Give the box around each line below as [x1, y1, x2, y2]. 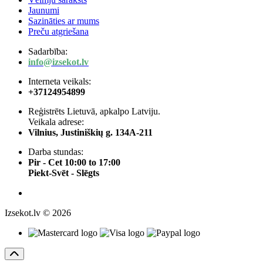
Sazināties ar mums [28, 15, 99, 26]
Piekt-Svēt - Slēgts [28, 167, 99, 178]
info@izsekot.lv [28, 56, 89, 67]
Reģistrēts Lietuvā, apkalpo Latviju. [28, 106, 160, 116]
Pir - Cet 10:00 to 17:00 [28, 157, 120, 167]
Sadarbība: [28, 46, 68, 56]
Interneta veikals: [28, 76, 91, 86]
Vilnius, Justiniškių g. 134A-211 [28, 127, 153, 137]
